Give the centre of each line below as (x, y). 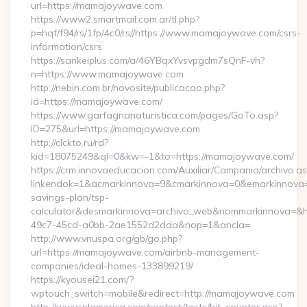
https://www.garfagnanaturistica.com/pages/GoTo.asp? (155, 115)
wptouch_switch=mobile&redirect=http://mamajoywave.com (163, 293)
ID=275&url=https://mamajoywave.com (115, 129)
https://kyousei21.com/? (82, 280)
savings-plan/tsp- (70, 197)
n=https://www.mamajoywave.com (107, 74)
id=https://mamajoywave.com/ (97, 101)
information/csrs (66, 47)
